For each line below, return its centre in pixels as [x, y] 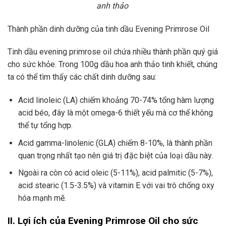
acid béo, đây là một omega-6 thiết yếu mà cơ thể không [115, 113]
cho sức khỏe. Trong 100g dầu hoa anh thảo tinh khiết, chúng [112, 65]
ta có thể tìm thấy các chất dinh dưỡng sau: [82, 77]
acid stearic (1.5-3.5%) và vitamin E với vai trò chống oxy [116, 186]
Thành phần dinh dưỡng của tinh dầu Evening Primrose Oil [108, 29]
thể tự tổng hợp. [46, 126]
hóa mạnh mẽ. [42, 198]
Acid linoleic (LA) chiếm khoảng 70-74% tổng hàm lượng [116, 100]
